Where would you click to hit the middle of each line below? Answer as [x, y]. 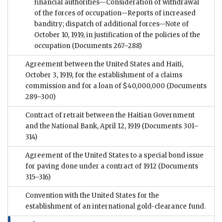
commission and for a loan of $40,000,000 [95, 86]
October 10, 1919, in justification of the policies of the [117, 35]
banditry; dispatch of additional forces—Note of [111, 24]
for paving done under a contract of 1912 [91, 166]
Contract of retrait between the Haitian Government [110, 115]
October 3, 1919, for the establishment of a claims [104, 75]
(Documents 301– [169, 126]
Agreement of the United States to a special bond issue [114, 155]
